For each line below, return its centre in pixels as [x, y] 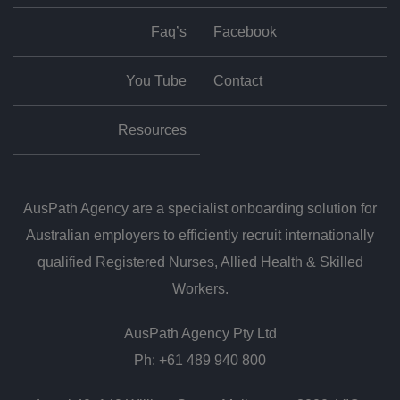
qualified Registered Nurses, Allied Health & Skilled [200, 262]
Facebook [245, 32]
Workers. [200, 289]
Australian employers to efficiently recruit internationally [200, 235]
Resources [152, 130]
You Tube [156, 81]
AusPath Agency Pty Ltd [200, 333]
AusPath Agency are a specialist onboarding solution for [200, 208]
